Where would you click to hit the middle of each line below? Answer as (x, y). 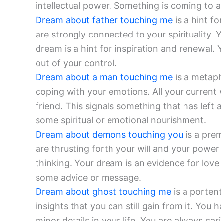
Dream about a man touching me (104, 77)
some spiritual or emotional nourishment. (121, 120)
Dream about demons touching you (109, 135)
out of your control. (76, 63)
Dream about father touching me (104, 20)
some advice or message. (88, 178)
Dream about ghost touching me (103, 192)
